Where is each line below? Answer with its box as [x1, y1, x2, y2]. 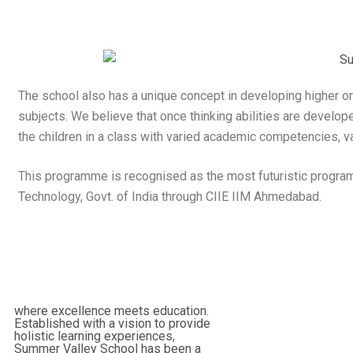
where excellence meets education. [14, 303, 209, 318]
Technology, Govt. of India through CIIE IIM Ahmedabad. [18, 188, 321, 204]
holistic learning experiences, [14, 328, 175, 344]
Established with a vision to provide [14, 315, 210, 331]
